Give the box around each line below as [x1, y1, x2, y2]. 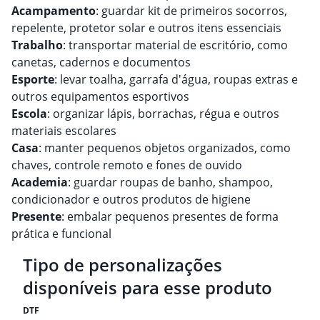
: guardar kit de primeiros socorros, [96, 3, 287, 19]
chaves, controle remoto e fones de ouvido [11, 157, 242, 174]
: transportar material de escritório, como [63, 37, 288, 54]
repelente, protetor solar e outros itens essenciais [11, 20, 281, 36]
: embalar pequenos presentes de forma [61, 209, 279, 225]
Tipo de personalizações [23, 253, 222, 277]
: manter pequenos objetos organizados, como [39, 140, 291, 156]
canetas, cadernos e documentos [11, 54, 191, 71]
